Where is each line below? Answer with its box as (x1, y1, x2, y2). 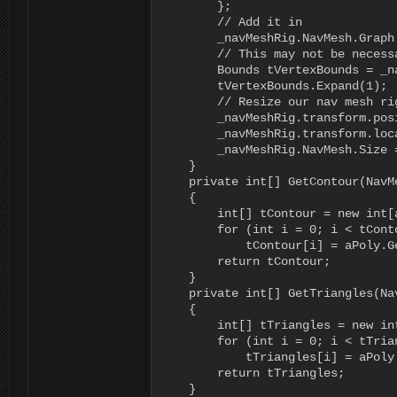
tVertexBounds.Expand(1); (160, 79, 387, 93)
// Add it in (160, 15, 302, 29)
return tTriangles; (160, 366, 345, 380)
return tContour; (160, 254, 331, 269)
